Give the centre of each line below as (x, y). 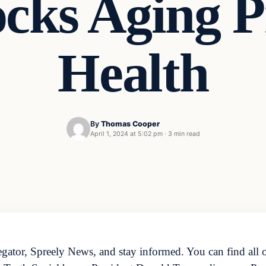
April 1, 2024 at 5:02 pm (126, 134)
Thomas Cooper (130, 124)
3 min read (184, 134)
